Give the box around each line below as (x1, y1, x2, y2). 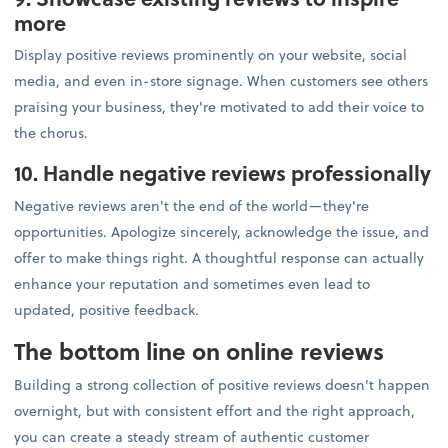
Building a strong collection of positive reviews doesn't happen (14, 373, 431, 395)
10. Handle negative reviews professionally (14, 157, 432, 189)
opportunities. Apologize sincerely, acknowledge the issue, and (14, 220, 430, 242)
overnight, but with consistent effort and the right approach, (14, 399, 416, 421)
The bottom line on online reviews (14, 333, 385, 368)
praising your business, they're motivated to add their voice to (14, 96, 425, 118)
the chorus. (14, 122, 89, 144)
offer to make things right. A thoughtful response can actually (14, 246, 425, 268)
